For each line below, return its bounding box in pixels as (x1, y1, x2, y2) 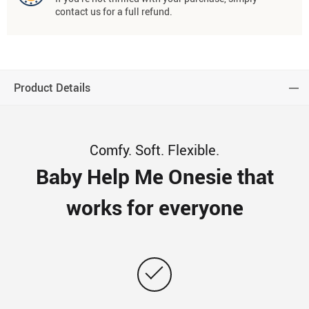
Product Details (14, 79, 90, 95)
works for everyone (66, 192, 243, 221)
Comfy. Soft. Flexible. (90, 140, 219, 159)
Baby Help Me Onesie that (35, 161, 274, 190)
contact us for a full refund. (55, 4, 172, 18)
